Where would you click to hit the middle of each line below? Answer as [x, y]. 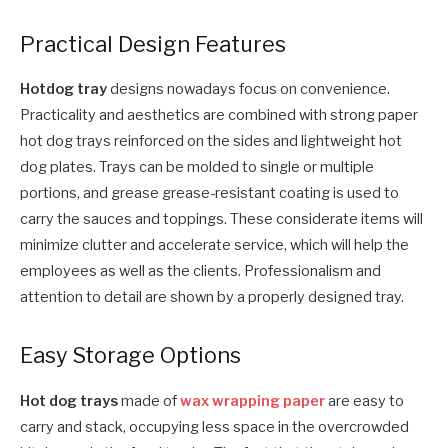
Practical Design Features [153, 44]
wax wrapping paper [252, 400]
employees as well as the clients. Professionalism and [200, 271]
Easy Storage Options [130, 355]
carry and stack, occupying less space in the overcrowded [214, 426]
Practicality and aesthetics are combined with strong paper [219, 115]
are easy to [364, 400]
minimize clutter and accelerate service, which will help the [214, 245]
